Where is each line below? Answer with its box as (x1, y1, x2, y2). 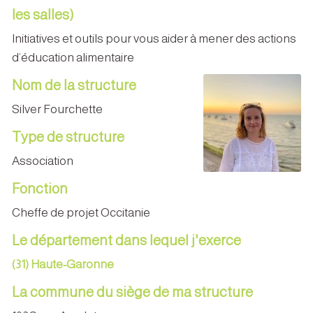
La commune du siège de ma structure (12, 284, 253, 300)
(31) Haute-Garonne (12, 257, 114, 271)
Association (12, 154, 73, 168)
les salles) (12, 6, 74, 22)
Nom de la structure (12, 77, 136, 93)
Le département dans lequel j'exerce (12, 232, 244, 248)
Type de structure (12, 129, 124, 145)
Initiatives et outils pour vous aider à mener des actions (12, 31, 296, 45)
